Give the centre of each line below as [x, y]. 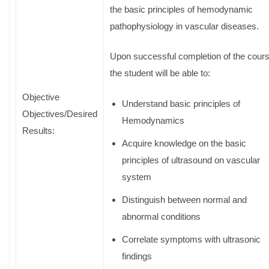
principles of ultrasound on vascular [191, 160]
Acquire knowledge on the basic [184, 143]
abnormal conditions [161, 216]
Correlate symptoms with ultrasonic [191, 239]
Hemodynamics [153, 120]
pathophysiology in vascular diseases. [184, 26]
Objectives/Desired [60, 113]
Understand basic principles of [181, 103]
